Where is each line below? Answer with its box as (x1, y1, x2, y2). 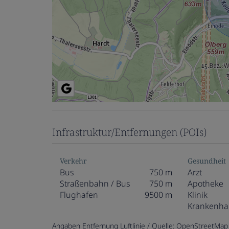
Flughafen (60, 189, 98, 200)
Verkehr (60, 155, 87, 166)
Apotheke (188, 177, 223, 189)
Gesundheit (188, 155, 226, 166)
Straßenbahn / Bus (60, 177, 130, 189)
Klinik (188, 189, 208, 200)
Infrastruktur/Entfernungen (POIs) (52, 125, 207, 139)
